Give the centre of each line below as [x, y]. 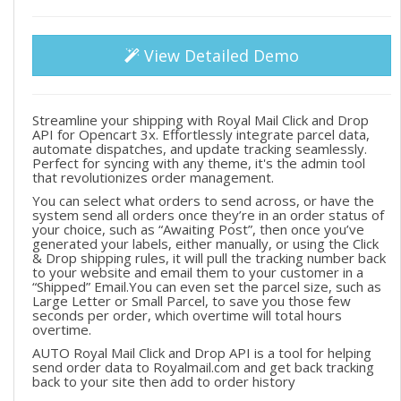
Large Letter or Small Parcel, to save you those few [192, 301]
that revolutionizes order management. [153, 177]
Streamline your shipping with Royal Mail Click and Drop [200, 120]
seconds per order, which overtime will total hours [187, 315]
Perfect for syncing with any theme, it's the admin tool [199, 163]
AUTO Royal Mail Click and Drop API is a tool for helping [202, 353]
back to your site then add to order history [164, 381]
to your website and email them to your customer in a [198, 272]
